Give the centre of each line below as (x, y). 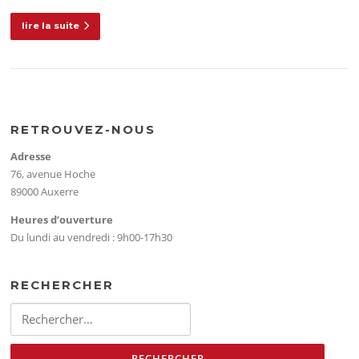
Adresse (31, 156)
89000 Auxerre (45, 191)
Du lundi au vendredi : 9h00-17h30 (92, 237)
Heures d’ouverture (62, 219)
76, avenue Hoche (53, 173)
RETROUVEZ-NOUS (83, 129)
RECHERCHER (63, 284)
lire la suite (51, 25)
